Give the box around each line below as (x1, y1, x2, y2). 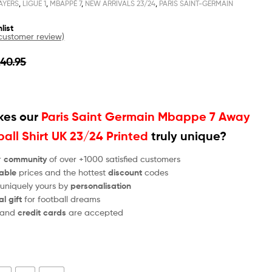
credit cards (18, 206, 69, 218)
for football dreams (22, 193, 101, 204)
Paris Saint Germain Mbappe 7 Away (41, 109, 251, 124)
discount (108, 166, 143, 178)
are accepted (69, 206, 124, 217)
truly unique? (148, 128, 227, 143)
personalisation (70, 180, 132, 191)
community (4, 153, 47, 165)
